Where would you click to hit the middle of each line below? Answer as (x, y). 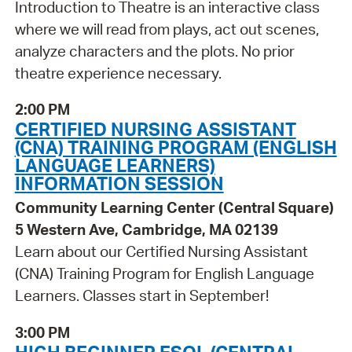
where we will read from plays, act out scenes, (167, 29)
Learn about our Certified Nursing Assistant (161, 252)
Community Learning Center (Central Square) (174, 208)
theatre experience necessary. (118, 73)
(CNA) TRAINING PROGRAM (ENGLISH (176, 147)
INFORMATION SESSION (119, 183)
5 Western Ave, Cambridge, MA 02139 (146, 230)
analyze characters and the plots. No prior (154, 51)
